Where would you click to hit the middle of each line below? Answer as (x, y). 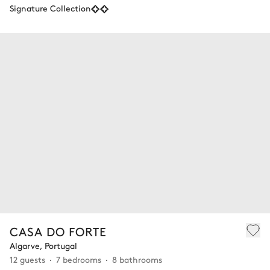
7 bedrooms (79, 259)
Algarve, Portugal (43, 245)
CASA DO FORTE (58, 231)
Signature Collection (50, 8)
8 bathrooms (137, 259)
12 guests (27, 259)
